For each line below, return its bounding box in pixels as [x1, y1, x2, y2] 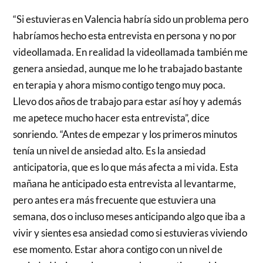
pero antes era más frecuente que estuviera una [13, 194, 217, 207]
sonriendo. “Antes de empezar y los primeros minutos [13, 128, 238, 141]
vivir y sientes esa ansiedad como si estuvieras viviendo [13, 227, 248, 240]
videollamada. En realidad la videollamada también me [13, 46, 248, 59]
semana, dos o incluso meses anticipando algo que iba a [13, 210, 246, 223]
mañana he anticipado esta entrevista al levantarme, [13, 177, 237, 190]
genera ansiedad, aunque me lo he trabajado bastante [13, 62, 243, 75]
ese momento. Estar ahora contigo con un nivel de [13, 243, 223, 256]
